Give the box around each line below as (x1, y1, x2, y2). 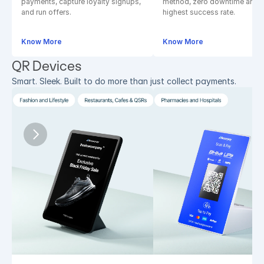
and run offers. (21, 8, 71, 16)
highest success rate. (163, 8, 235, 16)
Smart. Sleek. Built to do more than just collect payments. (12, 76, 236, 86)
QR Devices (12, 58, 82, 74)
